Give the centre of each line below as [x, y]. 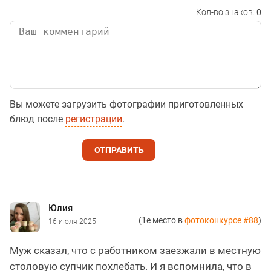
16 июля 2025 [72, 221]
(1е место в [162, 220]
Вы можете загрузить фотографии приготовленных [126, 104]
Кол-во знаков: [226, 12]
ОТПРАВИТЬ [119, 150]
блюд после [38, 119]
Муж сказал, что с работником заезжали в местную [135, 250]
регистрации [94, 119]
